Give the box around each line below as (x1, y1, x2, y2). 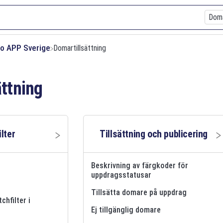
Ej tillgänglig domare (91, 205, 161, 215)
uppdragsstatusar (91, 170, 152, 180)
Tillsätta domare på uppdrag (91, 187, 187, 197)
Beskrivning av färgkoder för (91, 160, 189, 170)
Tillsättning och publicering (100, 127, 208, 140)
